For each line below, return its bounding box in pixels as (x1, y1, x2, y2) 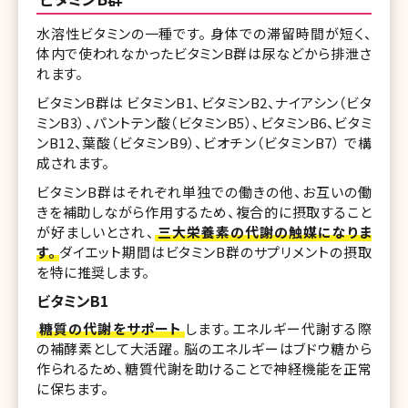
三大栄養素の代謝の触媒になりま (157, 221, 372, 241)
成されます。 (36, 152, 109, 172)
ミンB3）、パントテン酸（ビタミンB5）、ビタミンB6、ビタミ (36, 112, 372, 132)
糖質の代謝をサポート (39, 318, 183, 338)
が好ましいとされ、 (36, 221, 155, 241)
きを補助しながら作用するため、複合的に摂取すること (36, 201, 372, 221)
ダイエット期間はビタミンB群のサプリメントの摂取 (58, 241, 372, 261)
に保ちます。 (36, 378, 108, 398)
